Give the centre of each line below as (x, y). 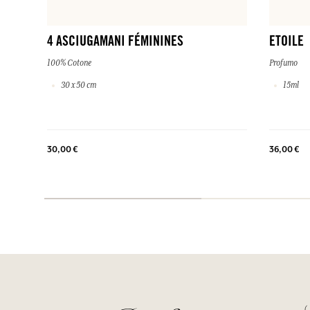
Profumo (283, 63)
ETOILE (286, 43)
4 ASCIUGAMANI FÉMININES (115, 43)
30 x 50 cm (78, 85)
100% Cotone (69, 63)
